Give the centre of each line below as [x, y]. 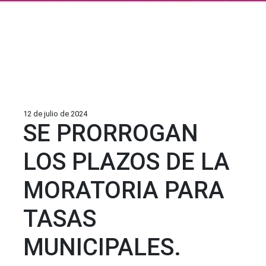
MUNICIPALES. [102, 247]
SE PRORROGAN [111, 133]
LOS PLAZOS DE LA [126, 162]
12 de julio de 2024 [55, 114]
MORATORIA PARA [124, 190]
